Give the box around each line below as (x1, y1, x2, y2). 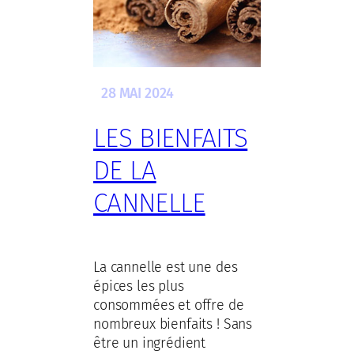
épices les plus (93, 277, 184, 295)
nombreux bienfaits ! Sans (93, 314, 253, 333)
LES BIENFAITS (93, 122, 248, 154)
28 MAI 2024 (101, 85, 175, 103)
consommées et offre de (93, 296, 244, 314)
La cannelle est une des (93, 258, 238, 276)
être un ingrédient (93, 333, 206, 352)
